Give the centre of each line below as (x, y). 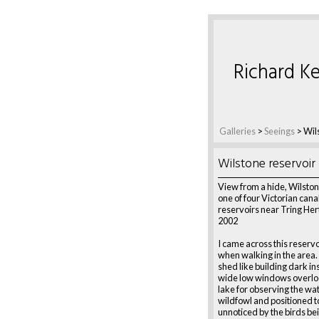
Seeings (280, 131)
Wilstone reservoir (267, 164)
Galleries (237, 131)
